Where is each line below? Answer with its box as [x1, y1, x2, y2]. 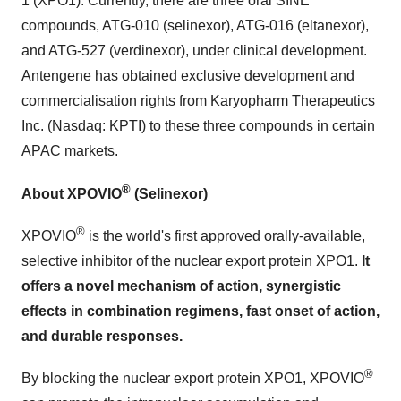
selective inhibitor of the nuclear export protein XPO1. [21, 252, 362, 269]
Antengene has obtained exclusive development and [21, 68, 354, 84]
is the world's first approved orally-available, [85, 227, 365, 243]
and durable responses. [21, 328, 183, 344]
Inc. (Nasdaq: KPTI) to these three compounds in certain [21, 118, 375, 134]
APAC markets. [21, 143, 118, 159]
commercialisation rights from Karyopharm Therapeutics [21, 93, 375, 109]
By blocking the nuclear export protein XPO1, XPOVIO [21, 371, 364, 387]
